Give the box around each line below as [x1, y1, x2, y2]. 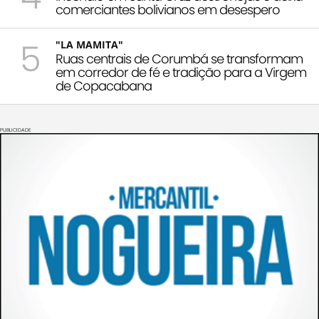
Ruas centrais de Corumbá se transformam [56, 50, 303, 68]
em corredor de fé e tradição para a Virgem [56, 63, 306, 82]
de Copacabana [56, 77, 152, 95]
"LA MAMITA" [56, 38, 123, 52]
